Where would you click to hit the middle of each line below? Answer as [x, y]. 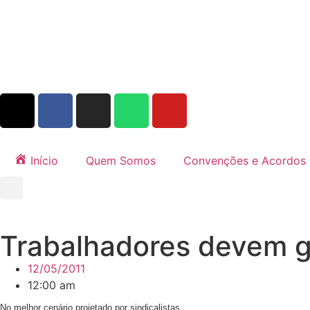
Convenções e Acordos [244, 161]
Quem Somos [120, 161]
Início [44, 161]
